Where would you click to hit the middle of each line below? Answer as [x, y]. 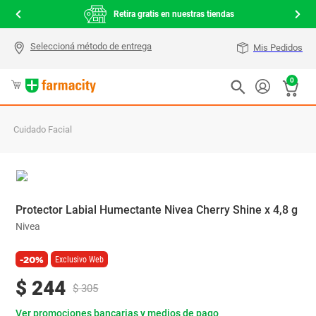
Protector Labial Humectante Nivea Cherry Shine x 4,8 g [157, 210]
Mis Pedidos [278, 48]
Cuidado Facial [43, 129]
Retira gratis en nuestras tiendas [174, 14]
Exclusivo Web [80, 259]
